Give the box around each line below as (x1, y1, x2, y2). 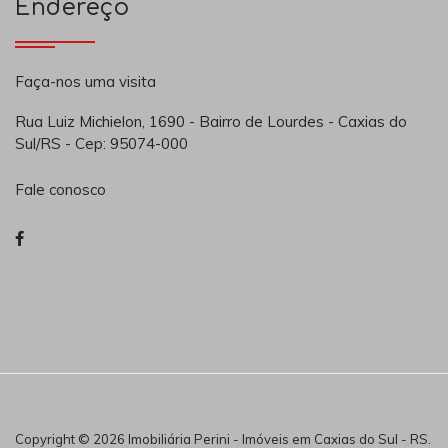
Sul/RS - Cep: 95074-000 (15, 134, 188, 154)
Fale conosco (15, 179, 106, 199)
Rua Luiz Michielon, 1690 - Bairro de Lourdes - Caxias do (15, 112, 407, 132)
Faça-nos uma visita (15, 72, 156, 92)
